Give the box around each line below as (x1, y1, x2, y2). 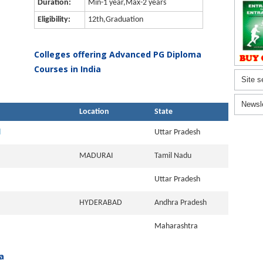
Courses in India (34, 63, 101, 75)
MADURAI (79, 151, 117, 160)
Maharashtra (154, 222, 201, 231)
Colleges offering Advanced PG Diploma (34, 49, 201, 60)
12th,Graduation (88, 15, 143, 24)
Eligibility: (38, 15, 70, 24)
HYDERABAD (79, 198, 126, 207)
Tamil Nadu (154, 151, 195, 160)
